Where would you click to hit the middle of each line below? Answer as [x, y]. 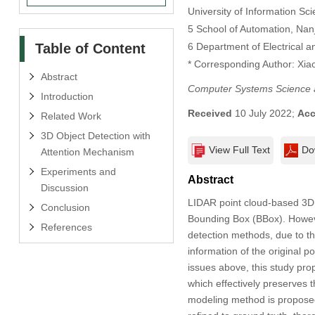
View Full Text [239, 149]
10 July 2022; [264, 113]
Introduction [67, 96]
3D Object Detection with [95, 135]
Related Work [71, 116]
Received [210, 113]
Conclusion [65, 207]
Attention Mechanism [87, 152]
